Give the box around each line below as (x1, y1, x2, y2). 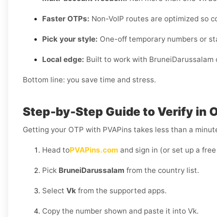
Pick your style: (42, 34, 98, 44)
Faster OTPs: (42, 14, 90, 24)
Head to (42, 145, 70, 155)
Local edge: (42, 55, 84, 64)
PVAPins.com (70, 145, 118, 155)
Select (42, 186, 66, 196)
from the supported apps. (76, 186, 167, 196)
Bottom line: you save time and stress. (23, 75, 156, 85)
